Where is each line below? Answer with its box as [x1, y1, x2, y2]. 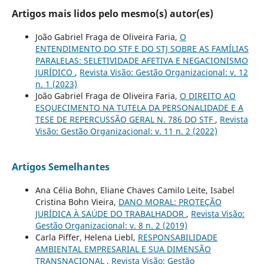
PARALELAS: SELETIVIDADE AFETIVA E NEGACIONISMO [35, 55, 248, 67]
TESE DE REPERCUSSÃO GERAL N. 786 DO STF [35, 114, 215, 126]
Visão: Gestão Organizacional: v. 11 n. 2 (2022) [35, 126, 217, 137]
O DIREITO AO [179, 90, 236, 102]
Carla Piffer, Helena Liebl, [35, 232, 138, 243]
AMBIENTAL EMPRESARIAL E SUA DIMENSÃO [35, 243, 211, 255]
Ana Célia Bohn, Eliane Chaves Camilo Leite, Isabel [35, 184, 235, 196]
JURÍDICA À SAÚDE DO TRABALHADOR [35, 208, 186, 220]
